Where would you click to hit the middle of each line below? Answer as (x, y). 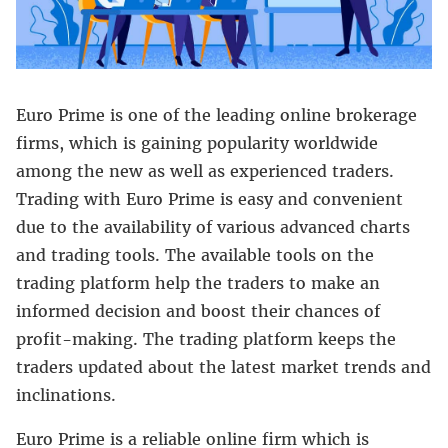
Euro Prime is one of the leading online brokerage (216, 114)
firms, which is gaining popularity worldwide (197, 142)
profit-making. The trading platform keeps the (206, 338)
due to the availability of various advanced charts (213, 226)
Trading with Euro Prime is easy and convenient (209, 198)
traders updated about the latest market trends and (223, 366)
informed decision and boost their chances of (198, 310)
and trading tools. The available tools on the (195, 254)
